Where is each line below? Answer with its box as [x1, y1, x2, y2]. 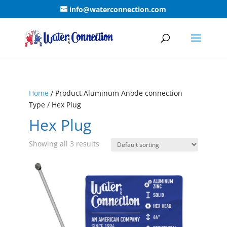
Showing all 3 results [28, 139, 99, 148]
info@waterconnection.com [69, 4, 167, 14]
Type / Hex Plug [28, 100, 81, 109]
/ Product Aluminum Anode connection [48, 88, 182, 98]
